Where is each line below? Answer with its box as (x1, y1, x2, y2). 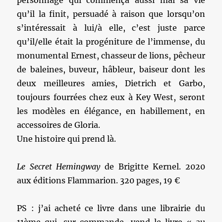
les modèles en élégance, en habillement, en (17, 106, 205, 116)
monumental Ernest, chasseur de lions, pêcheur (17, 51, 205, 60)
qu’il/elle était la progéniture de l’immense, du (17, 37, 205, 47)
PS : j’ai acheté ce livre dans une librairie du (17, 203, 205, 213)
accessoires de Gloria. (17, 120, 101, 130)
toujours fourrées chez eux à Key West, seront (17, 92, 205, 102)
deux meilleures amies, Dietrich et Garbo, (17, 78, 205, 88)
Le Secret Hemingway (17, 162, 105, 171)
